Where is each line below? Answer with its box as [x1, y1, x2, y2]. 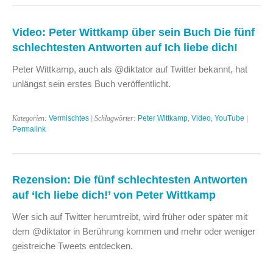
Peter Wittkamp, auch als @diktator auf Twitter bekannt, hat [12, 63, 247, 74]
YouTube [214, 113, 244, 122]
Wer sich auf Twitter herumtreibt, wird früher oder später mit [12, 211, 247, 222]
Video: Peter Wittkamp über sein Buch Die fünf [12, 25, 255, 38]
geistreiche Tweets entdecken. [12, 240, 133, 251]
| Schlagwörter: [89, 113, 138, 122]
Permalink [12, 124, 46, 133]
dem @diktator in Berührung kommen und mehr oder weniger [12, 225, 255, 236]
